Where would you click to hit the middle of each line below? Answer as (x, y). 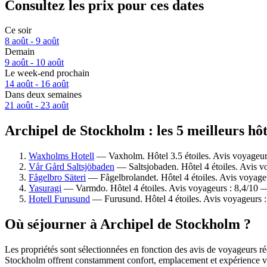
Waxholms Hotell (61, 156)
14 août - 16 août (37, 84)
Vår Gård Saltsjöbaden (72, 167)
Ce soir (18, 30)
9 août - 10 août (34, 63)
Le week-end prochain (47, 73)
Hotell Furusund (59, 199)
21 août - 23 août (37, 105)
